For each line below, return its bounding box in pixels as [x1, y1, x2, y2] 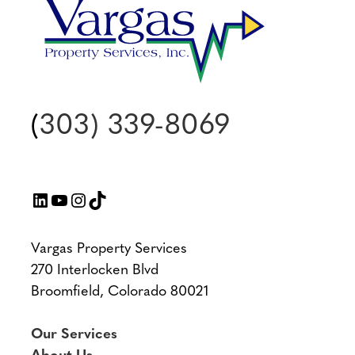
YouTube [49, 189, 121, 209]
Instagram [68, 189, 151, 209]
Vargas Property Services [31, 242, 187, 258]
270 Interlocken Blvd [31, 263, 158, 279]
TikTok [87, 189, 142, 209]
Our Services [31, 327, 117, 343]
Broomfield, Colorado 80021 [31, 284, 208, 300]
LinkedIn [30, 189, 102, 209]
